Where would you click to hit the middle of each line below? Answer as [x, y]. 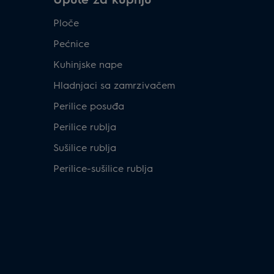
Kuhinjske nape [88, 64]
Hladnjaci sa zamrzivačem [114, 84]
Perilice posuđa [89, 105]
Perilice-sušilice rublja [103, 168]
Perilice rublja [85, 126]
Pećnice [71, 43]
